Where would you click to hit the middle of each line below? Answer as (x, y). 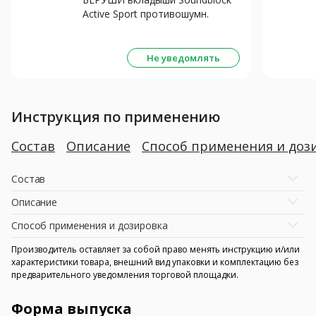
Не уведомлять (183, 57)
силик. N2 (105, 28)
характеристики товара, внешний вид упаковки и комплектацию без (155, 262)
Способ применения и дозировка (90, 225)
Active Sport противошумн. (146, 13)
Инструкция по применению (116, 116)
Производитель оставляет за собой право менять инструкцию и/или (156, 249)
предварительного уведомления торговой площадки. (125, 274)
